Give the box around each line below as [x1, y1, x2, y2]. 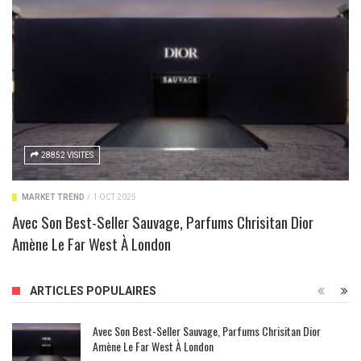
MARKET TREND [22, 192, 85, 201]
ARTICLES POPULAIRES [30, 284, 156, 297]
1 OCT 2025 [93, 192, 136, 201]
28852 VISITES [41, 150, 93, 160]
